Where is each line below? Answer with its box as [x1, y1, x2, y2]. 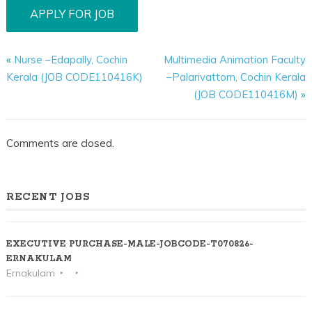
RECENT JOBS [6, 191, 91, 204]
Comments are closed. [6, 136, 114, 150]
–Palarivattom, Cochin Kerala [166, 70, 306, 84]
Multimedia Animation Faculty [164, 53, 306, 67]
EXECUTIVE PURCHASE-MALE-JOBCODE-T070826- [6, 239, 253, 250]
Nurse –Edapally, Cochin [13, 53, 127, 67]
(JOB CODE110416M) [194, 88, 299, 102]
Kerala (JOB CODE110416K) [6, 70, 143, 84]
